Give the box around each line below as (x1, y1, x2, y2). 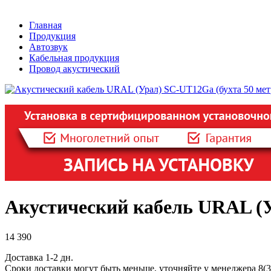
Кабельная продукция (29, 53, 119, 63)
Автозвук (29, 42, 68, 52)
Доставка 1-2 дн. (5, 252, 73, 263)
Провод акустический (29, 64, 120, 74)
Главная (29, 20, 62, 30)
